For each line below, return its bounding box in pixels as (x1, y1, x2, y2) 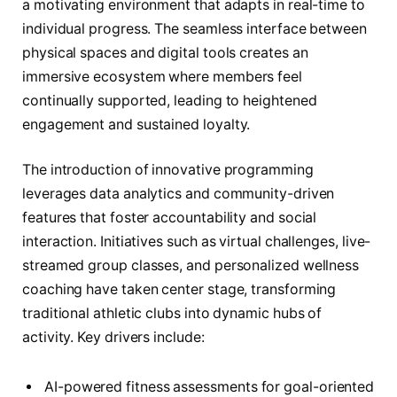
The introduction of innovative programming (22, 161, 314, 179)
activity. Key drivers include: (22, 329, 205, 346)
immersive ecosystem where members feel (22, 67, 302, 85)
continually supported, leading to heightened (22, 91, 317, 109)
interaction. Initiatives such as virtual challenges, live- (22, 233, 371, 251)
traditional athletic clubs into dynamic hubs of (22, 305, 323, 323)
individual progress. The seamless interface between (22, 19, 367, 37)
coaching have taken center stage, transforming (22, 281, 337, 299)
